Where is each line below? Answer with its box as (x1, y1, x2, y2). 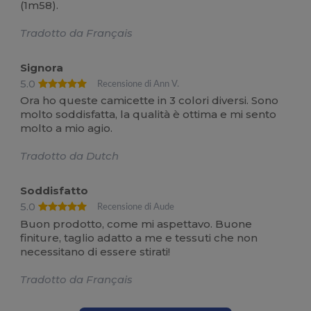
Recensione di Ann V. (97, 79, 180, 88)
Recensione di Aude (97, 203, 175, 212)
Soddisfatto (20, 184, 89, 198)
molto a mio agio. (20, 121, 113, 135)
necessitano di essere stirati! (20, 244, 171, 258)
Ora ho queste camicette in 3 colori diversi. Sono (20, 94, 279, 108)
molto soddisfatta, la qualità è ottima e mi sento (20, 108, 277, 121)
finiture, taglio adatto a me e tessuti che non (20, 230, 258, 244)
